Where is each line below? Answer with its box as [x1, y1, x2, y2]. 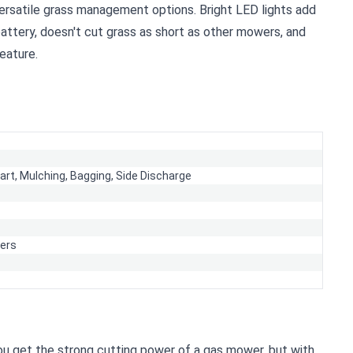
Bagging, [70, 169, 116, 183]
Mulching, [20, 169, 70, 183]
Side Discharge [116, 169, 191, 183]
